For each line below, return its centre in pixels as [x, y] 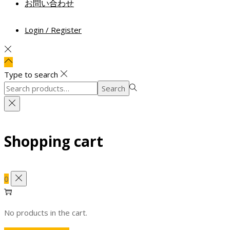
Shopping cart [54, 141]
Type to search [31, 74]
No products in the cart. [46, 213]
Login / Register [53, 30]
